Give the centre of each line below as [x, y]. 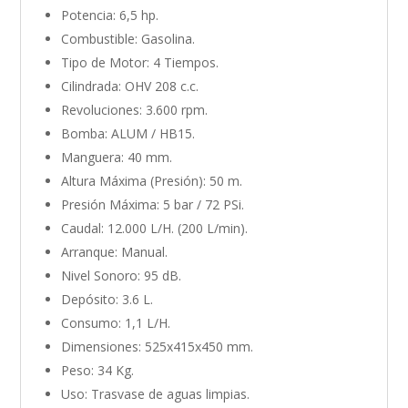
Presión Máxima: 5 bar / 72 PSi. [153, 204]
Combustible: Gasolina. [128, 38]
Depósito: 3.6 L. [107, 299]
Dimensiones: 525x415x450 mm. [158, 346]
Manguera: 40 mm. [117, 157]
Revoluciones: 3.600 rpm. [135, 109]
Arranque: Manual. [115, 251]
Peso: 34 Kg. [98, 370]
